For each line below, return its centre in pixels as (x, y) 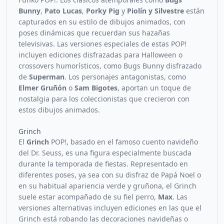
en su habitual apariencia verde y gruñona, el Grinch (107, 186)
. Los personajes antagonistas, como (125, 77)
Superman (47, 77)
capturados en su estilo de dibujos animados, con (102, 22)
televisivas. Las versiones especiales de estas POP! (102, 44)
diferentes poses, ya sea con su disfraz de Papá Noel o (110, 175)
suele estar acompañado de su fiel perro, (88, 197)
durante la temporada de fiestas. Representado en (103, 164)
